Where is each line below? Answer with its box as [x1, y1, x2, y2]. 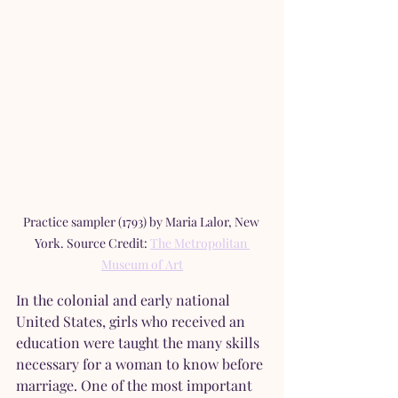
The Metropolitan [150, 235, 250, 252]
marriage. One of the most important [16, 376, 256, 395]
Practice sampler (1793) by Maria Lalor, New [22, 213, 262, 231]
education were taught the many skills [16, 333, 263, 353]
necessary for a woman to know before [16, 354, 267, 374]
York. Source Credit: [35, 235, 150, 252]
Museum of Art [101, 256, 183, 274]
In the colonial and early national [16, 291, 234, 310]
